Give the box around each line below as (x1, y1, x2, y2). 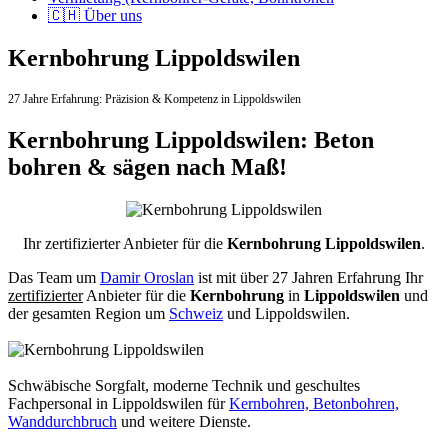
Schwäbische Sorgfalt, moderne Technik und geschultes (8, 376, 360, 394)
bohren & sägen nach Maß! (8, 153, 287, 180)
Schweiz (169, 304, 223, 322)
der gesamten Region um (8, 304, 169, 322)
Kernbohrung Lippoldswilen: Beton (8, 126, 374, 153)
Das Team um (8, 268, 100, 286)
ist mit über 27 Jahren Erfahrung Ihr (194, 268, 423, 286)
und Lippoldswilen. (223, 304, 350, 322)
